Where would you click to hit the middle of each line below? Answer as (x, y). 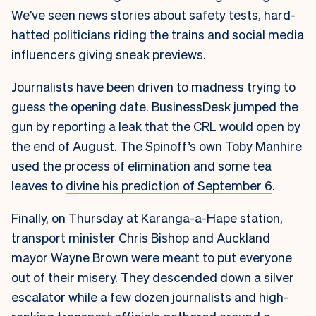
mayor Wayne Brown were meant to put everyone (152, 257)
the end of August (63, 146)
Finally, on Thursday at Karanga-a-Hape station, (147, 218)
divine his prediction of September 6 (169, 186)
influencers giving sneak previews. (110, 54)
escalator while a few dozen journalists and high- (150, 297)
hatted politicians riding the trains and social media (158, 35)
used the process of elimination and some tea (141, 166)
